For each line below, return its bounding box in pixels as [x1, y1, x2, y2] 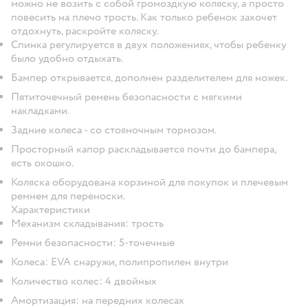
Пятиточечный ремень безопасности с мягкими [11, 89, 242, 104]
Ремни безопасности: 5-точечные [11, 235, 175, 250]
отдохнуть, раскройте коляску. [11, 23, 159, 38]
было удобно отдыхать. [11, 51, 123, 65]
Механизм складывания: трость [11, 216, 164, 230]
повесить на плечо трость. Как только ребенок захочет [11, 10, 277, 24]
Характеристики [11, 202, 90, 217]
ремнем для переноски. [11, 188, 125, 203]
